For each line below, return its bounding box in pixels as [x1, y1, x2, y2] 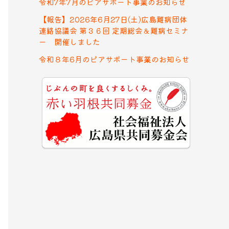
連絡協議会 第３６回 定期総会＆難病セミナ [39, 25, 189, 36]
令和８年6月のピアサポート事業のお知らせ [39, 54, 190, 64]
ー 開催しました [39, 36, 100, 47]
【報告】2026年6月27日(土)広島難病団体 [39, 14, 187, 25]
